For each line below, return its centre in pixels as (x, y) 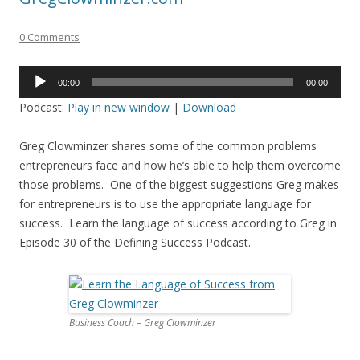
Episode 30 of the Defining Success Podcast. (135, 242)
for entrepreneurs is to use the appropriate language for (165, 204)
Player (35, 94)
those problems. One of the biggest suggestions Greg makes (179, 184)
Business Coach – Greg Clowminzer (143, 323)
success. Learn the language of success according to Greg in (178, 223)
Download (209, 107)
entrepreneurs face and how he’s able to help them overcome (180, 165)
